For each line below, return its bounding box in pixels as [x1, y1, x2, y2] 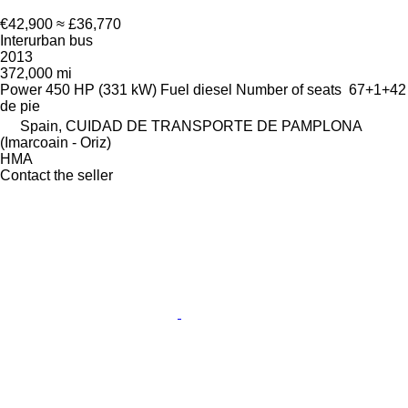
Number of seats [236, 82, 342, 98]
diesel [193, 82, 232, 98]
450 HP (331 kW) [46, 82, 157, 98]
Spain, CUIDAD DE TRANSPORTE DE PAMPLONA [20, 118, 362, 135]
